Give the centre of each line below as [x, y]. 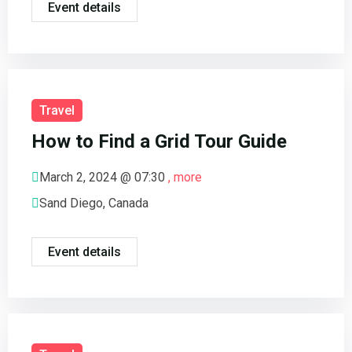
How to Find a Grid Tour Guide [159, 142]
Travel [57, 111]
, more [185, 178]
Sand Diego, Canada [94, 203]
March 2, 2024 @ [87, 178]
